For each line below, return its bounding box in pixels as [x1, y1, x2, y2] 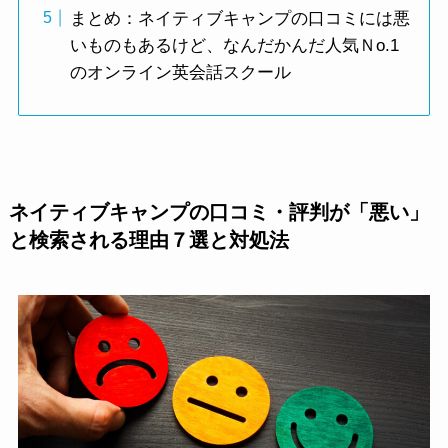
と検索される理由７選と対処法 [8, 229, 289, 252]
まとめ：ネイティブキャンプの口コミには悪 [69, 8, 410, 28]
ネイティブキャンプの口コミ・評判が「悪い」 [8, 201, 429, 224]
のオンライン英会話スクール [69, 62, 291, 82]
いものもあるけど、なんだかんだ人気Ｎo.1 [69, 35, 399, 55]
